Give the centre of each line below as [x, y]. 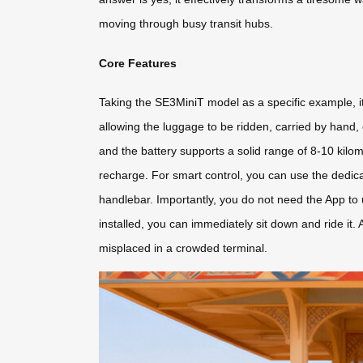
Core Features [138, 63]
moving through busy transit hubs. [186, 24]
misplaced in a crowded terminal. [183, 248]
